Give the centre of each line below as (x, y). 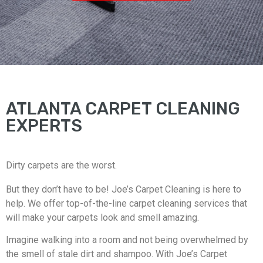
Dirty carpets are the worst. (61, 165)
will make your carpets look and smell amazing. (102, 218)
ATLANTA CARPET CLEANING (123, 109)
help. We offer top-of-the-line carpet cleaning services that (127, 203)
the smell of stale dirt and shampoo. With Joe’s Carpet (117, 254)
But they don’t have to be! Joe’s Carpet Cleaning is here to (124, 189)
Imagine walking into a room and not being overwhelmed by (127, 240)
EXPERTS (44, 126)
